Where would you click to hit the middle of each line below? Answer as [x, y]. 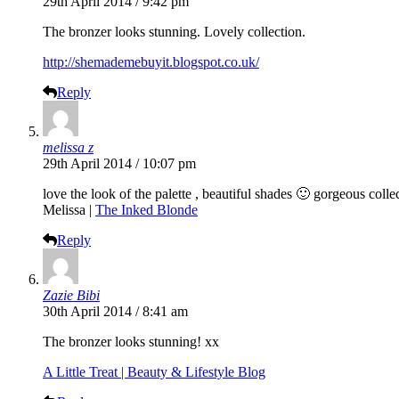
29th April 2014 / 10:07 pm [119, 164]
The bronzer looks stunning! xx [131, 342]
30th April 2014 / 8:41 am [115, 312]
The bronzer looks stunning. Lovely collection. [174, 32]
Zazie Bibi [71, 296]
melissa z [68, 148]
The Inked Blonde [147, 210]
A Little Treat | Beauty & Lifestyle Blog [154, 372]
